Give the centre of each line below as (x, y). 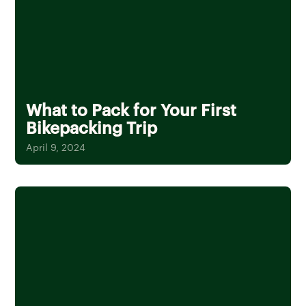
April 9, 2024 (56, 147)
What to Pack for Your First (131, 110)
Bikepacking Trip (92, 127)
